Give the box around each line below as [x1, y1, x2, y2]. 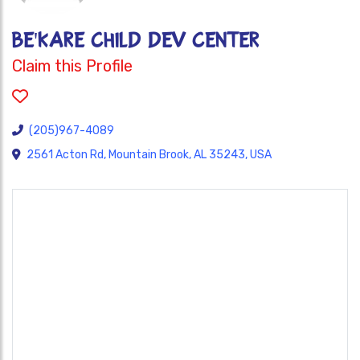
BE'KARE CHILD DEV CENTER [12, 30, 260, 51]
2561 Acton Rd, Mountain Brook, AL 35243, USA [27, 148, 272, 162]
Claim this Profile [12, 56, 133, 76]
